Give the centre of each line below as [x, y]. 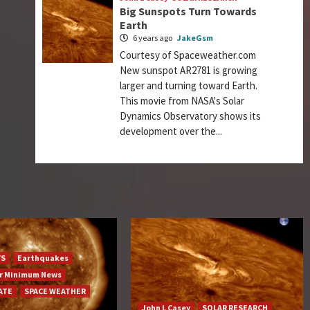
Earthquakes [43, 258]
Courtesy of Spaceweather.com [188, 55]
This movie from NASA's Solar [182, 101]
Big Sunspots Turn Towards [189, 11]
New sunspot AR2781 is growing [189, 71]
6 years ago [153, 38]
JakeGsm [195, 38]
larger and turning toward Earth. [189, 86]
